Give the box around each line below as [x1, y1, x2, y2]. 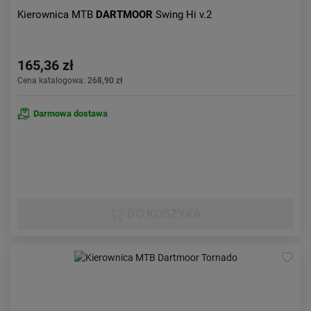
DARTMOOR [96, 8, 155, 21]
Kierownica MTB [17, 8, 96, 21]
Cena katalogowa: [17, 76, 87, 85]
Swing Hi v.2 [155, 8, 212, 21]
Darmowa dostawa [33, 108, 108, 119]
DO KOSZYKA [124, 206, 201, 221]
